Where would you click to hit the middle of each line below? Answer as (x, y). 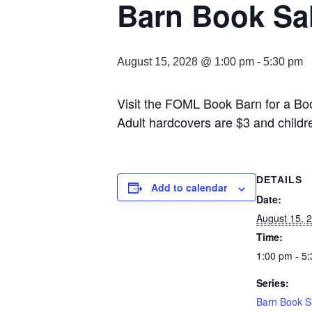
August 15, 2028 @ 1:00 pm (186, 62)
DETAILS (279, 180)
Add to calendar (189, 188)
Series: (273, 283)
